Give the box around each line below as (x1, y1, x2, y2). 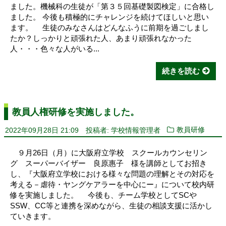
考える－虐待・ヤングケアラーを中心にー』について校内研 (10, 180, 214, 189)
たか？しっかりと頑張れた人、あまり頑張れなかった (10, 34, 192, 43)
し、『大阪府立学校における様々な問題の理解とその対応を (10, 169, 214, 178)
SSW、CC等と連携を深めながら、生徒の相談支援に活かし (10, 201, 212, 210)
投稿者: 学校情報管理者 (85, 126, 160, 134)
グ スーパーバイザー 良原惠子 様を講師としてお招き (10, 158, 207, 167)
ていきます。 (10, 211, 55, 220)
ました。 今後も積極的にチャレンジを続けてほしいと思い (10, 13, 209, 22)
